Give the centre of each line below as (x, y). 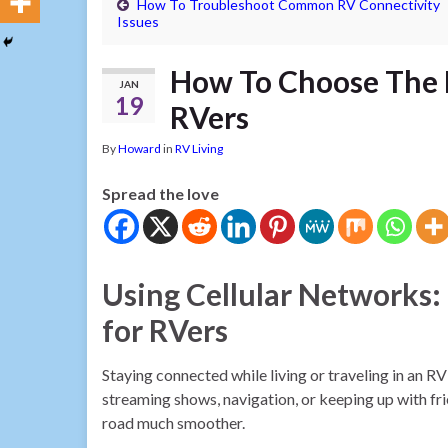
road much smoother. (173, 422)
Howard (139, 148)
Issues (138, 21)
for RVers (165, 330)
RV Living (199, 148)
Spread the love (160, 193)
